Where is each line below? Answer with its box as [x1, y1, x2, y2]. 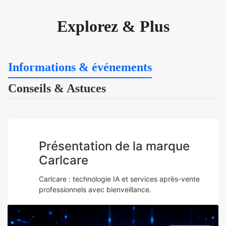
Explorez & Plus [56, 17, 169, 36]
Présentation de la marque [39, 139, 190, 154]
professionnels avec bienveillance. [39, 185, 151, 194]
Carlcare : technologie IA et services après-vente [39, 175, 200, 184]
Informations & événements [8, 61, 152, 74]
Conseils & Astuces [8, 82, 106, 95]
